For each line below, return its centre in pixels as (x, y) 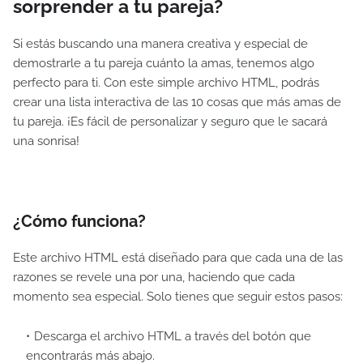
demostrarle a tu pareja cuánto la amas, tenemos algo (164, 63)
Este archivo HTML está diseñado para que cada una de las (178, 258)
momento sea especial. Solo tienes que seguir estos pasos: (178, 297)
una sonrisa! (46, 141)
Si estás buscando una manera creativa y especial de (160, 44)
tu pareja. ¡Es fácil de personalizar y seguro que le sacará (170, 122)
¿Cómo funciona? (79, 221)
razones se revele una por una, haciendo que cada (154, 277)
